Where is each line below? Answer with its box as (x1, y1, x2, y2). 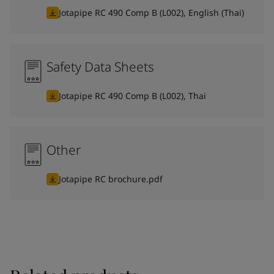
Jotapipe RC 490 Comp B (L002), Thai (59, 90, 206, 102)
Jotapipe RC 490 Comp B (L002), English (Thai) (59, 7, 244, 18)
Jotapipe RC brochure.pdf (59, 173, 163, 185)
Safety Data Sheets (46, 58, 154, 75)
